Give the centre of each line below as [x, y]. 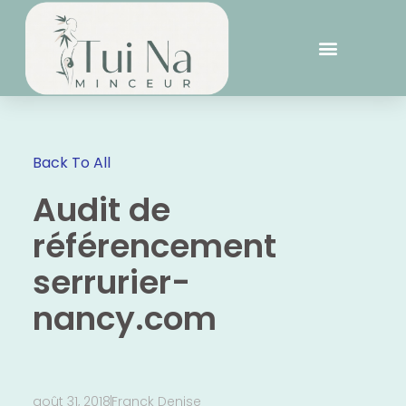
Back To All [71, 162]
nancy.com [124, 319]
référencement [154, 246]
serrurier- [111, 283]
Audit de [101, 210]
